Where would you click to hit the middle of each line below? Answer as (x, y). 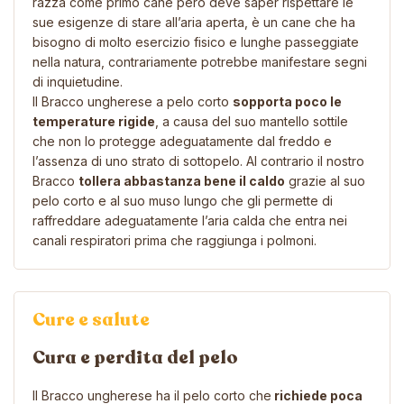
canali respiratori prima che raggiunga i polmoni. (174, 240)
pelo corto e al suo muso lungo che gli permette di (183, 200)
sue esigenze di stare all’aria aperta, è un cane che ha (194, 22)
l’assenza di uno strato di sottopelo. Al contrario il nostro (198, 161)
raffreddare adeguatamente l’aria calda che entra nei (190, 220)
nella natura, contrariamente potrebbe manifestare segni (200, 61)
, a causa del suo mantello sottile (252, 121)
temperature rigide (94, 121)
